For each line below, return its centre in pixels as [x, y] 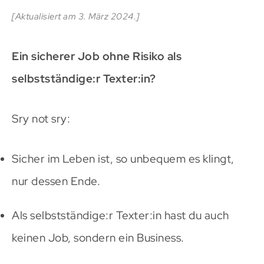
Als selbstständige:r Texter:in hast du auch [121, 216]
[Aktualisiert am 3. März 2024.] [76, 17]
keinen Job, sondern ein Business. [98, 238]
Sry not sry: [41, 119]
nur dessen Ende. [56, 181]
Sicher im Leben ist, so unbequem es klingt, [123, 159]
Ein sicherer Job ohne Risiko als [97, 57]
